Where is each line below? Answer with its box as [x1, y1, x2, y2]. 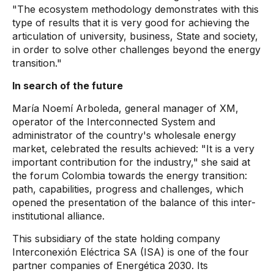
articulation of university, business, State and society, [12, 30, 258, 42]
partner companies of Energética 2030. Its [12, 259, 208, 272]
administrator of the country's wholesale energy [12, 129, 236, 141]
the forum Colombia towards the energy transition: [12, 169, 247, 182]
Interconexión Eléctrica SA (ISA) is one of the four [12, 246, 249, 258]
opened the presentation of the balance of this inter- [12, 196, 256, 209]
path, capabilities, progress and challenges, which [12, 183, 243, 195]
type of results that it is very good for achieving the [12, 17, 250, 29]
